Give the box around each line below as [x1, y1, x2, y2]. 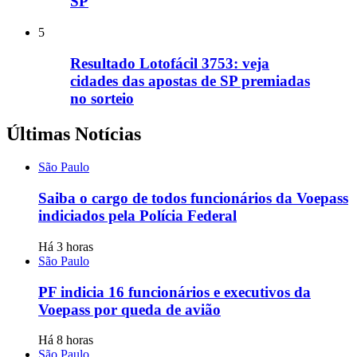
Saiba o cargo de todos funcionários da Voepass [38, 190, 348, 207]
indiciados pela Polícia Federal [38, 207, 237, 225]
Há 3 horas [38, 239, 93, 253]
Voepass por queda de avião [38, 300, 221, 318]
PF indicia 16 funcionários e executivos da [38, 283, 311, 300]
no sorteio [70, 89, 134, 107]
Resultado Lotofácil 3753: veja [70, 54, 269, 72]
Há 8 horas [38, 333, 93, 347]
